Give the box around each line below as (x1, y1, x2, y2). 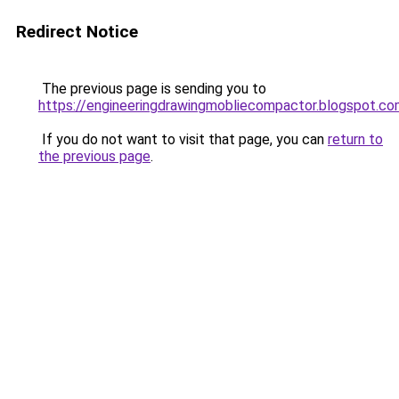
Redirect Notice (16, 21, 138, 42)
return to (328, 131, 383, 148)
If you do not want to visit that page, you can (38, 131, 328, 148)
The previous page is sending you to (38, 80, 266, 97)
